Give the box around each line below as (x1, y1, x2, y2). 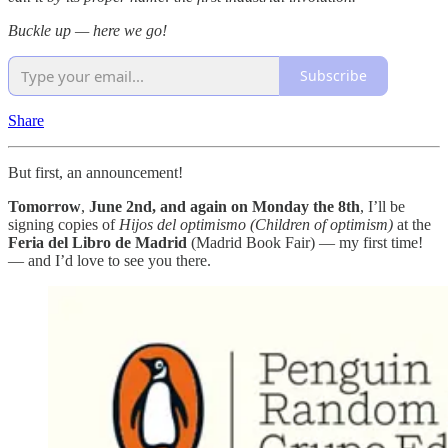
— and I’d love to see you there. (8, 251, 211, 269)
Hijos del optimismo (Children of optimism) (119, 215, 393, 233)
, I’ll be (360, 197, 405, 215)
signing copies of (8, 215, 119, 233)
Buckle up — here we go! (8, 21, 167, 39)
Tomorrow (8, 197, 81, 215)
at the (393, 215, 431, 233)
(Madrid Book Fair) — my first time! (187, 233, 423, 251)
